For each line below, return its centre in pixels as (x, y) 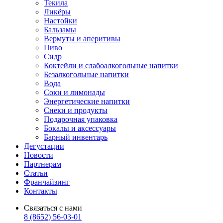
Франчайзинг (47, 182)
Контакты (41, 191)
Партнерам (43, 164)
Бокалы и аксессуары (80, 128)
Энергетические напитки (87, 101)
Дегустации (44, 146)
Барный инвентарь (76, 137)
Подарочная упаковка (81, 119)
